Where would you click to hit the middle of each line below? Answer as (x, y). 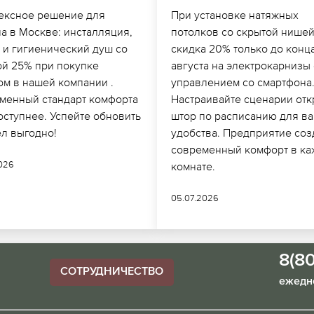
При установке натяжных (235, 14)
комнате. (193, 166)
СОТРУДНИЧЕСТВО (112, 272)
